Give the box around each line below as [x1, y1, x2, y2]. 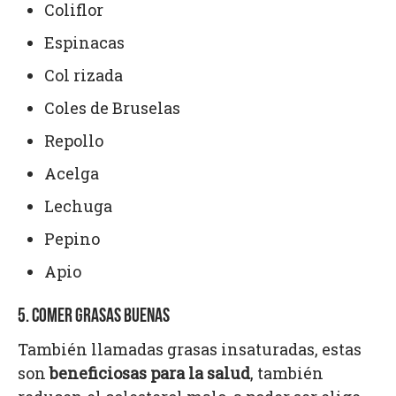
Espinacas [44, 32, 125, 54]
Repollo [44, 130, 103, 152]
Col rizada [44, 65, 123, 87]
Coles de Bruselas [44, 97, 180, 119]
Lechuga [44, 195, 112, 217]
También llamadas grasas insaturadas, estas [18, 339, 362, 361]
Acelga [44, 163, 99, 185]
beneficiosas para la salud [49, 362, 250, 385]
